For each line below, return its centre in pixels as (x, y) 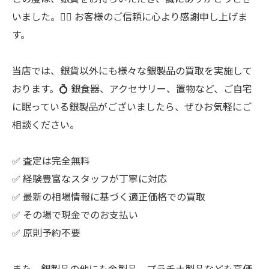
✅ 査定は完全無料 (51, 160)
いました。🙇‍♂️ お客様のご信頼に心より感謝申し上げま (130, 16)
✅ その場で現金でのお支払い (75, 214)
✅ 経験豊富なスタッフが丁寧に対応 (89, 178)
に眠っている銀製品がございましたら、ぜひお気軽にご (132, 106)
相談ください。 (46, 124)
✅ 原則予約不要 (46, 232)
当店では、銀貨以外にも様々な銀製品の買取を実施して (132, 70)
